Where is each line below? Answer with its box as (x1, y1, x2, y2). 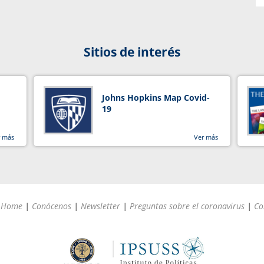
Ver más (193, 132, 218, 141)
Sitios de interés (84, 43, 180, 60)
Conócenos (32, 200, 71, 212)
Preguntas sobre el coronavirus (130, 200, 245, 212)
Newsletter (81, 200, 120, 212)
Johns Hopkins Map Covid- (101, 91, 210, 103)
